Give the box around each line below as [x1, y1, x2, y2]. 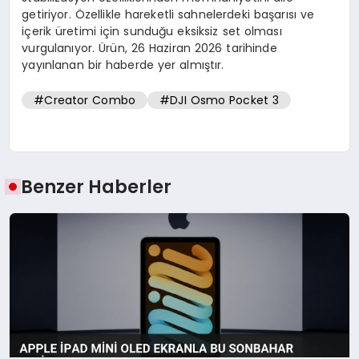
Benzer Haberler [21, 173, 172, 200]
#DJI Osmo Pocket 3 [159, 92, 280, 109]
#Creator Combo [34, 92, 136, 109]
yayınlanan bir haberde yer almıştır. [22, 56, 224, 73]
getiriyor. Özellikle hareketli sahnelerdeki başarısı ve [22, 6, 315, 22]
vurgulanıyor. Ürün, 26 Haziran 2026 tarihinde [22, 39, 277, 56]
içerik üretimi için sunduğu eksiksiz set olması [22, 22, 282, 39]
